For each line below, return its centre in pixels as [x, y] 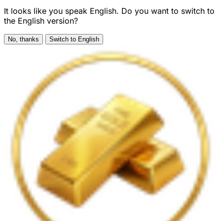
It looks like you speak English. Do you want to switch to [109, 11]
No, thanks [23, 39]
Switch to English [74, 39]
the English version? [41, 21]
